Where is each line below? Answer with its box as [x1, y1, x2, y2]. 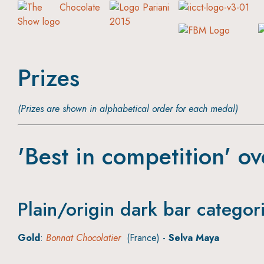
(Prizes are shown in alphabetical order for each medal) [18, 101, 238, 115]
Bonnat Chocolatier [46, 231, 121, 245]
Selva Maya [169, 231, 219, 245]
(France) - [121, 231, 169, 245]
